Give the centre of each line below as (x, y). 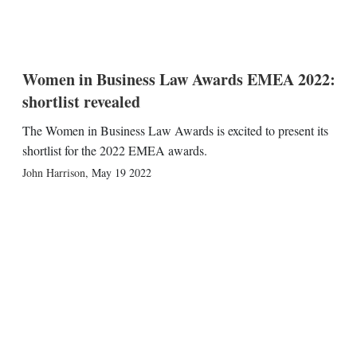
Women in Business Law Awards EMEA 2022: (178, 79)
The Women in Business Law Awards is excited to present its (175, 130)
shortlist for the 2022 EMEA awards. (114, 150)
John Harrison (53, 173)
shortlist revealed (81, 102)
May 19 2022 (121, 173)
